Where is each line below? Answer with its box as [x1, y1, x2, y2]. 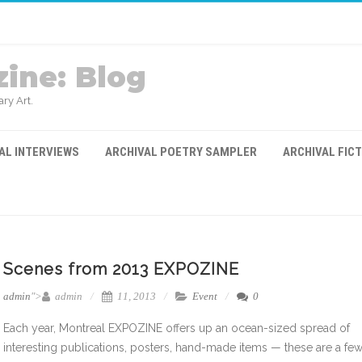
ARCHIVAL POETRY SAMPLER [105, 145, 257, 159]
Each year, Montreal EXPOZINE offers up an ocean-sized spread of [3, 322, 350, 335]
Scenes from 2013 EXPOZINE [3, 259, 239, 279]
